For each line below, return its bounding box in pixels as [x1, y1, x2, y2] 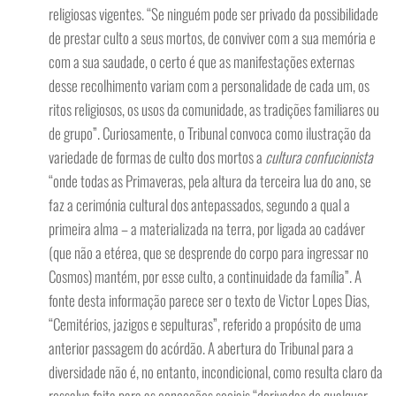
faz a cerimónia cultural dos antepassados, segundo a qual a [49, 194, 350, 216]
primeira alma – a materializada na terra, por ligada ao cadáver [49, 217, 365, 240]
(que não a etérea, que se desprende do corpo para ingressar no [49, 241, 369, 263]
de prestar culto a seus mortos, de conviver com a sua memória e [49, 27, 376, 49]
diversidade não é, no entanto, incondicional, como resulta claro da [49, 361, 383, 383]
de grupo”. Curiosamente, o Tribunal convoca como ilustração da [49, 122, 371, 144]
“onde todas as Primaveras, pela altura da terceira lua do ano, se [49, 170, 371, 192]
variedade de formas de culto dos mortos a [49, 146, 265, 168]
